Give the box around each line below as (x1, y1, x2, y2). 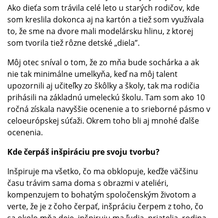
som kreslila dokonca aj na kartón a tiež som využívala (7, 14, 204, 25)
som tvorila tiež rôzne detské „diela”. (7, 37, 142, 48)
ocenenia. (7, 127, 43, 138)
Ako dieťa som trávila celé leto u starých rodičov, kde (7, 2, 200, 13)
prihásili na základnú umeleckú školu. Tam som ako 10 (7, 91, 205, 103)
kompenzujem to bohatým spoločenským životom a (7, 189, 196, 200)
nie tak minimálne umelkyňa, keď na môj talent (7, 68, 178, 79)
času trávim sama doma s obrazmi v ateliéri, (7, 177, 168, 188)
